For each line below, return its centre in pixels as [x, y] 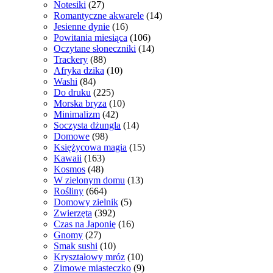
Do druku [72, 92]
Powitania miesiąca [90, 37]
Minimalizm [77, 114]
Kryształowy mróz [89, 257]
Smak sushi [76, 246]
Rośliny [69, 191]
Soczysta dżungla [87, 125]
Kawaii [68, 158]
